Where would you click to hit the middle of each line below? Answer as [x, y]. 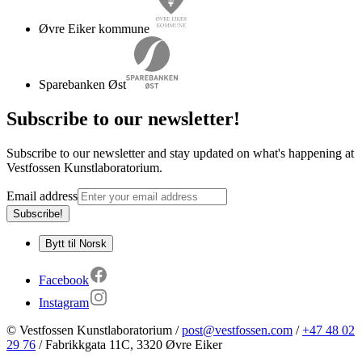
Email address [42, 196]
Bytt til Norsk [76, 244]
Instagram [64, 303]
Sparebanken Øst [82, 85]
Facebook [64, 280]
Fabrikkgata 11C [88, 345]
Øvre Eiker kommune [94, 29]
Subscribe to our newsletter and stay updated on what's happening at [180, 154]
